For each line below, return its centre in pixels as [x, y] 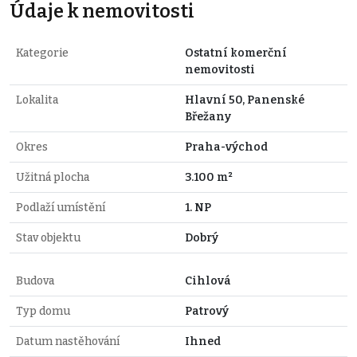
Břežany [208, 117]
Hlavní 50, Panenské [245, 100]
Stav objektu [48, 238]
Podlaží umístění [61, 208]
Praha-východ [226, 147]
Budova [35, 281]
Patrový [207, 312]
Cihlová [208, 281]
